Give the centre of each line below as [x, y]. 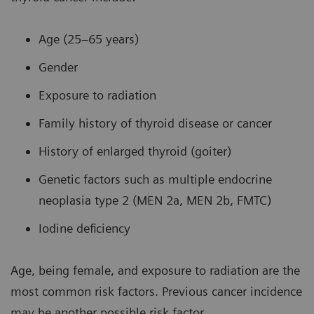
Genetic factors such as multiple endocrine [155, 179]
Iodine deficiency [84, 228]
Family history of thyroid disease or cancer [155, 123]
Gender [58, 67]
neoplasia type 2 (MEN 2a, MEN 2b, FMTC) [155, 200]
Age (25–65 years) [89, 39]
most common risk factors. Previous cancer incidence [156, 292]
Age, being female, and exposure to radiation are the [155, 271]
